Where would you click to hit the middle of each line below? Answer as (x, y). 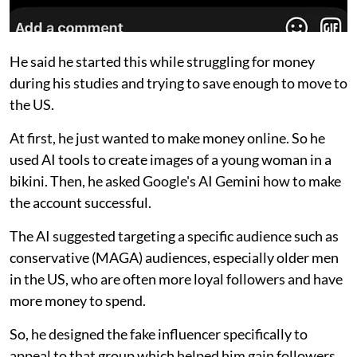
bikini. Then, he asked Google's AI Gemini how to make (175, 180)
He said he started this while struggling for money (162, 61)
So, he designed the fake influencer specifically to (159, 333)
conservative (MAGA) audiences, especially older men (174, 257)
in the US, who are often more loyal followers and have (176, 279)
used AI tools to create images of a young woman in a (171, 159)
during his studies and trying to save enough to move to (178, 82)
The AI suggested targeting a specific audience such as (174, 235)
